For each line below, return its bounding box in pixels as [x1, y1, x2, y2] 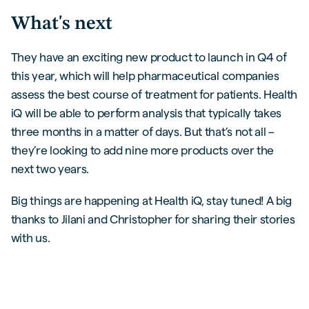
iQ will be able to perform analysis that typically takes [10, 106, 282, 120]
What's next [10, 14, 112, 34]
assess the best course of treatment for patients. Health [10, 88, 298, 101]
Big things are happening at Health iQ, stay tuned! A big [10, 194, 292, 208]
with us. [10, 231, 50, 245]
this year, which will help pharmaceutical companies [10, 69, 279, 83]
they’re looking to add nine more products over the [10, 143, 274, 157]
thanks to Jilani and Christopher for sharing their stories [10, 212, 295, 226]
